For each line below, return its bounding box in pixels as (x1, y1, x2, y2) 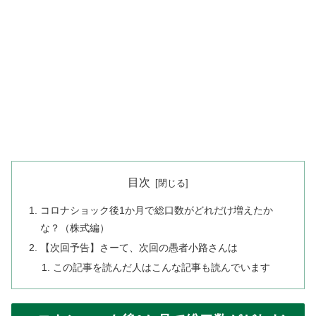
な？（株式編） (40, 222, 110, 234)
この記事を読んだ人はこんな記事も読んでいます (52, 262, 270, 274)
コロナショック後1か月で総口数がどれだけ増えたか (40, 205, 274, 217)
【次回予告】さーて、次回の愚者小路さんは (40, 242, 238, 254)
